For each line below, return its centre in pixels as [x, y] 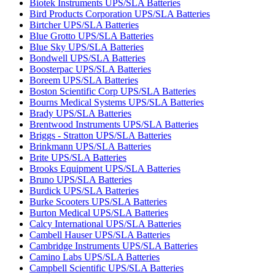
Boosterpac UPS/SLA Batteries [90, 69]
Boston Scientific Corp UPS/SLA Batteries [113, 91]
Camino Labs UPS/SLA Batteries [95, 257]
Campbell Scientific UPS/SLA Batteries [107, 268]
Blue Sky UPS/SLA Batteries [87, 47]
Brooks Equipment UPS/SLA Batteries [105, 168]
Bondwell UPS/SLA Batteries [87, 58]
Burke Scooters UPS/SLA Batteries [98, 202]
